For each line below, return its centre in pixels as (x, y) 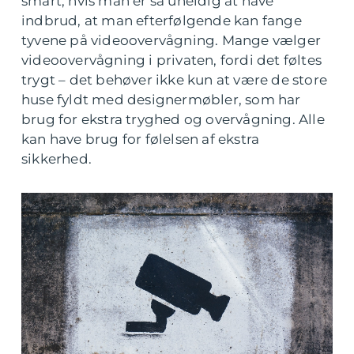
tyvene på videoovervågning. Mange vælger (171, 40)
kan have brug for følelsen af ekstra (141, 139)
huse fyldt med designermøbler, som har (161, 100)
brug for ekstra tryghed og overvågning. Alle (173, 119)
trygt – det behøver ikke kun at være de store (175, 80)
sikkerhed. (58, 159)
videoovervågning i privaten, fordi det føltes (172, 60)
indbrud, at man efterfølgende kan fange (162, 21)
